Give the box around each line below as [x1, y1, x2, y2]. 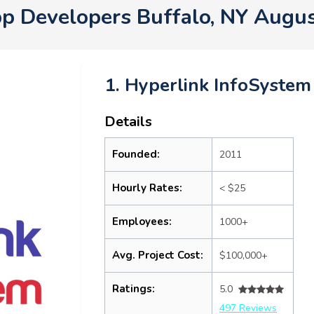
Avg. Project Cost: [112, 248, 203, 262]
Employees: [112, 214, 172, 228]
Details [104, 112, 152, 131]
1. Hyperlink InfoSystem [104, 73, 311, 97]
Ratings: [112, 282, 155, 296]
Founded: [112, 147, 160, 161]
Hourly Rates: [112, 181, 182, 195]
